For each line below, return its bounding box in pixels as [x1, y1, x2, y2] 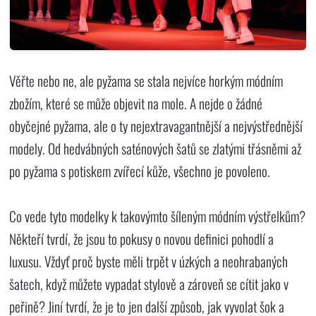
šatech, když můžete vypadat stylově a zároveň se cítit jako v [9, 273, 289, 294]
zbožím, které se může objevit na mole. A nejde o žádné [9, 92, 263, 114]
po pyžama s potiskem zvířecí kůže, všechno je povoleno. [9, 160, 271, 181]
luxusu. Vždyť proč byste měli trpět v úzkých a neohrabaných [9, 250, 288, 272]
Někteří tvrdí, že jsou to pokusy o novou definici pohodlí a [9, 228, 274, 249]
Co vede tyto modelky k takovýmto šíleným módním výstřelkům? [9, 205, 306, 226]
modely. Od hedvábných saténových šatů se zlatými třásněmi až [9, 138, 302, 159]
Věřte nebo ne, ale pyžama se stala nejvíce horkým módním [9, 70, 284, 91]
